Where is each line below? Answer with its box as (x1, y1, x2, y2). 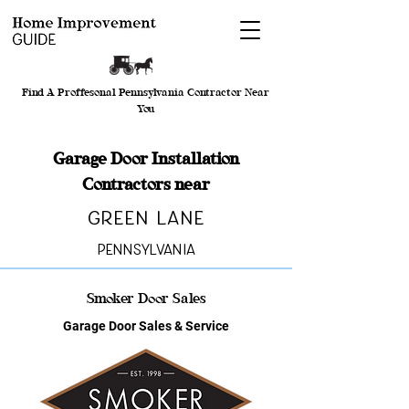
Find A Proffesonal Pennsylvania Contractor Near (22, 86, 269, 99)
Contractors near (82, 174, 210, 194)
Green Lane (88, 206, 204, 231)
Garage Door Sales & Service (63, 319, 229, 333)
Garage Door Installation (53, 149, 239, 168)
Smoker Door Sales (86, 289, 206, 307)
